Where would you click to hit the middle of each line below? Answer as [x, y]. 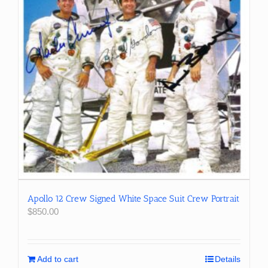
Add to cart [58, 259]
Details [228, 259]
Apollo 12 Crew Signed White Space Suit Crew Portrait [133, 198]
